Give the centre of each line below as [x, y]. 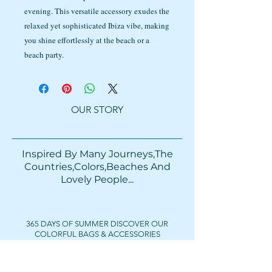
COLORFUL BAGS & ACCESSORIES [97, 234]
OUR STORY [97, 110]
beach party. [44, 55]
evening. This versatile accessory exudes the [97, 11]
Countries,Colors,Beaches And [97, 167]
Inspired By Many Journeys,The [97, 154]
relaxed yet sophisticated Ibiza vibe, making [97, 25]
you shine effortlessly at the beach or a [87, 40]
